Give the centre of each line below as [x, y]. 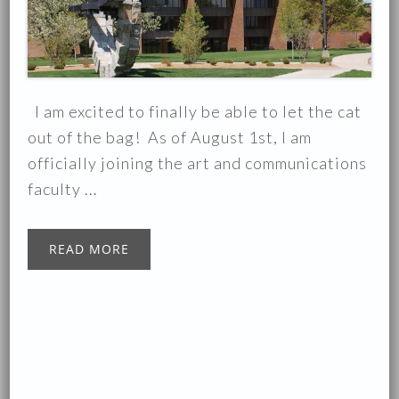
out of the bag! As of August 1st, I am [170, 138]
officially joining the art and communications [198, 163]
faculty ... [63, 189]
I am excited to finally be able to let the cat [195, 112]
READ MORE [90, 249]
